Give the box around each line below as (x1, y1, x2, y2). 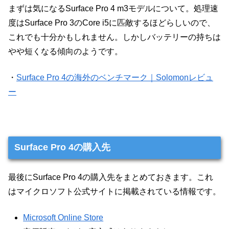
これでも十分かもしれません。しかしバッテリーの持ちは (8, 33, 221, 42)
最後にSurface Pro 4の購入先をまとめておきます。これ (8, 173, 213, 182)
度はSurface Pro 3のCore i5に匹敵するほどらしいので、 (8, 18, 215, 28)
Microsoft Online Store (23, 213, 104, 222)
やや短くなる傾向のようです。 (8, 47, 123, 56)
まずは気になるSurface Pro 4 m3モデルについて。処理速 (8, 4, 218, 13)
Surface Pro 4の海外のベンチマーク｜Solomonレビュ (16, 73, 213, 82)
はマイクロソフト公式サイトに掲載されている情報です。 (8, 187, 221, 196)
